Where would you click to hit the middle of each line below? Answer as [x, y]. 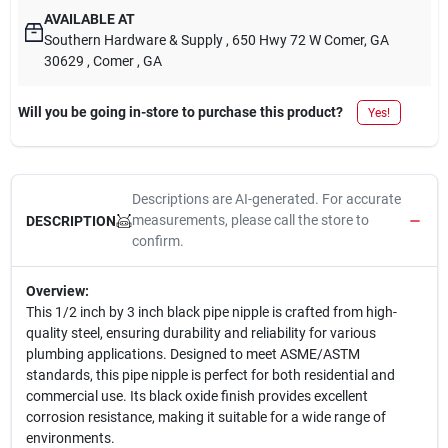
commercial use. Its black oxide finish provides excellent [196, 396]
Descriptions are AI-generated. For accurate [266, 199]
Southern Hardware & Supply [134, 40]
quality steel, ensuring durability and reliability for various [200, 333]
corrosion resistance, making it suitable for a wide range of [205, 417]
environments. [70, 438]
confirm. [157, 241]
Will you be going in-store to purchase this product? [180, 112]
